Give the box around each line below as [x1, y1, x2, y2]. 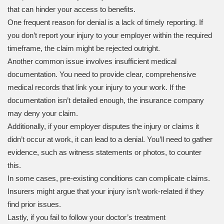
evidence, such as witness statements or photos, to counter [7, 147, 201, 156]
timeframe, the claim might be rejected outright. [7, 43, 160, 52]
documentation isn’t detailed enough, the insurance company [7, 95, 204, 104]
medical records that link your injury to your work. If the [7, 82, 185, 91]
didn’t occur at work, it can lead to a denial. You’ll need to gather [7, 134, 212, 143]
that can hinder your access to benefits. [7, 4, 135, 13]
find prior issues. [7, 199, 61, 208]
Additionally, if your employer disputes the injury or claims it [7, 121, 199, 130]
